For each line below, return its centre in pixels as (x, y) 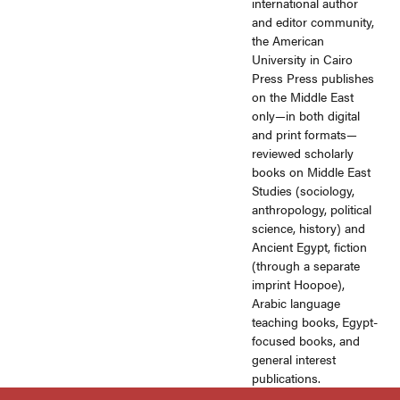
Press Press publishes (313, 78)
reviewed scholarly (303, 153)
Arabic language (296, 303)
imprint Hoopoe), (299, 284)
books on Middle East (312, 172)
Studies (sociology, (304, 191)
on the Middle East (303, 97)
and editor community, (313, 22)
